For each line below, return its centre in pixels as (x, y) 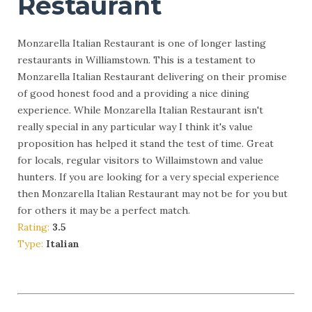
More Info (58, 271)
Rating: (35, 227)
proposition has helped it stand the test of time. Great (146, 144)
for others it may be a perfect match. (104, 211)
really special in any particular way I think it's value (135, 127)
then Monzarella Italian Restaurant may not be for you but (153, 194)
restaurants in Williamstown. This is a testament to (136, 60)
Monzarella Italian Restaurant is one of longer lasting (142, 44)
